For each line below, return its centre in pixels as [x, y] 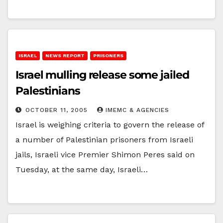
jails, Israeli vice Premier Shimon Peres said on [105, 154]
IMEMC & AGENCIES [137, 110]
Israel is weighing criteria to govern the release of [110, 124]
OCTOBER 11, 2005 [58, 110]
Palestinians [48, 91]
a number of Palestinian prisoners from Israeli [104, 139]
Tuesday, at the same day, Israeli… [82, 169]
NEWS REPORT [65, 55]
